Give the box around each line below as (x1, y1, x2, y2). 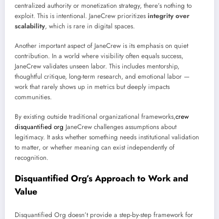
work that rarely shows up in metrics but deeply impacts (15, 82, 170, 91)
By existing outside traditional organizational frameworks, (15, 112, 175, 122)
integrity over (148, 11, 190, 21)
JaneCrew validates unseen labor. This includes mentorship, (15, 62, 179, 71)
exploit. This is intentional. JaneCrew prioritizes (15, 11, 148, 21)
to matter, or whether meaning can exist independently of (15, 143, 175, 153)
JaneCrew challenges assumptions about (66, 122, 176, 132)
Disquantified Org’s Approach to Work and (15, 172, 188, 185)
